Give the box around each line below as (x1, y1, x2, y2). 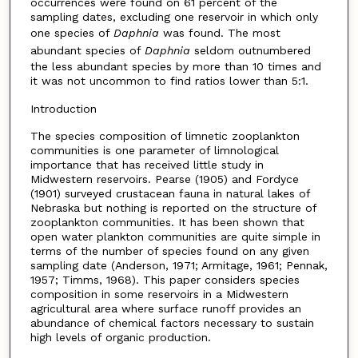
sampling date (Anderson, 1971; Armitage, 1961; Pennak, (30, 259, 328, 272)
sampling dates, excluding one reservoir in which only (30, 10, 318, 23)
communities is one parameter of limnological (30, 144, 279, 157)
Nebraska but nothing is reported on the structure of (30, 201, 316, 215)
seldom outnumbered (189, 43, 311, 57)
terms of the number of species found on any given (30, 245, 309, 258)
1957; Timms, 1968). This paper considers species (30, 273, 300, 287)
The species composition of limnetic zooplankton (30, 129, 300, 143)
